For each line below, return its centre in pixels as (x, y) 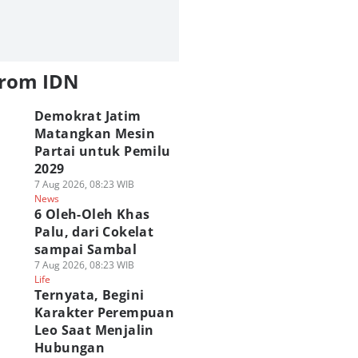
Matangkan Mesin (94, 133)
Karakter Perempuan (104, 312)
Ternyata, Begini (89, 295)
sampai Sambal (86, 249)
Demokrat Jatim (88, 116)
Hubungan (70, 348)
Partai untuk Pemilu (102, 151)
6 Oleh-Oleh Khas (92, 214)
